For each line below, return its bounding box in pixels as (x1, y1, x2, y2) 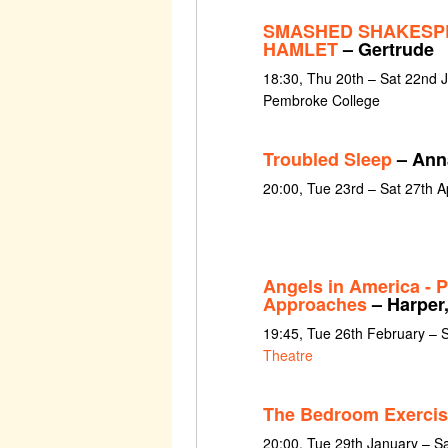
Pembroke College (262, 89, 380, 110)
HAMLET (262, 35, 338, 62)
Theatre (262, 345, 313, 366)
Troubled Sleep (262, 145, 392, 172)
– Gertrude (337, 35, 434, 62)
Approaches (262, 291, 367, 318)
